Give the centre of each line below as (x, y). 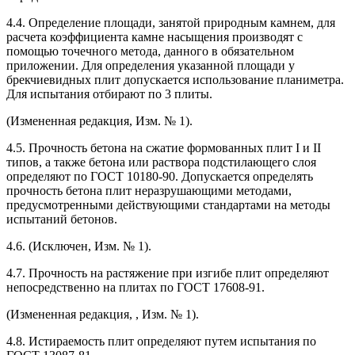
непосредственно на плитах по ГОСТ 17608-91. (136, 287)
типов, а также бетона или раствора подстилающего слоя (161, 162)
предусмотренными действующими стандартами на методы (168, 204)
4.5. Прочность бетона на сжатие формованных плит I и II (164, 147)
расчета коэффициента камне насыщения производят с (155, 36)
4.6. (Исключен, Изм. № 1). (79, 246)
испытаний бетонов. (62, 219)
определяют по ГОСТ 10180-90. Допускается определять (160, 176)
